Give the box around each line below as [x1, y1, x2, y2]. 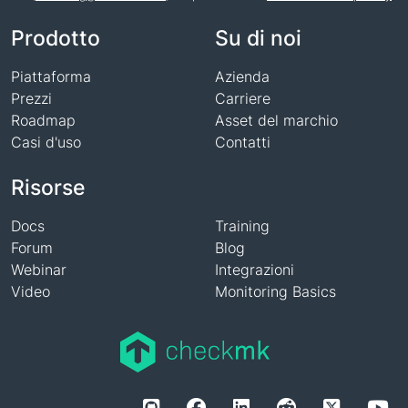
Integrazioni [215, 260, 294, 279]
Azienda [215, 67, 270, 86]
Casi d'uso [11, 133, 81, 151]
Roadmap [11, 111, 76, 129]
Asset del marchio [215, 111, 338, 129]
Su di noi [215, 25, 301, 50]
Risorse [11, 175, 86, 199]
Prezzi [11, 89, 52, 107]
